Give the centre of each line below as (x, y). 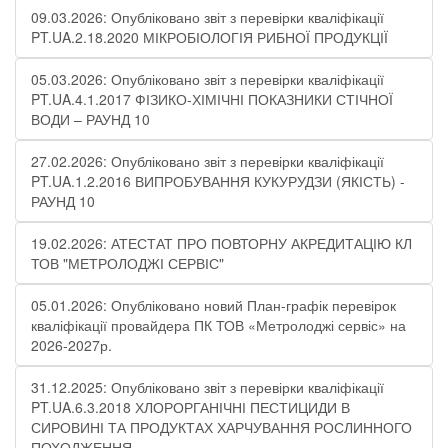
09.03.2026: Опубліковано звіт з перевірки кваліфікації (207, 17)
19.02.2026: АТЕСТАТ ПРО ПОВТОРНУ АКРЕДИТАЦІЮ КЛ (221, 243)
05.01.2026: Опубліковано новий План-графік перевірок (213, 305)
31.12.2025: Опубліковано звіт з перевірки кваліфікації (207, 387)
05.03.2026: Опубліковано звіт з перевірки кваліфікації (207, 79)
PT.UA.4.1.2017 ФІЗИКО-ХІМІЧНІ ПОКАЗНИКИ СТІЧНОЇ (212, 99)
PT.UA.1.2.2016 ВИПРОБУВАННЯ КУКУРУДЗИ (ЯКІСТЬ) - (218, 181)
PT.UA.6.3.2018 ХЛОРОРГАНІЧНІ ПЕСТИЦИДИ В (190, 407)
